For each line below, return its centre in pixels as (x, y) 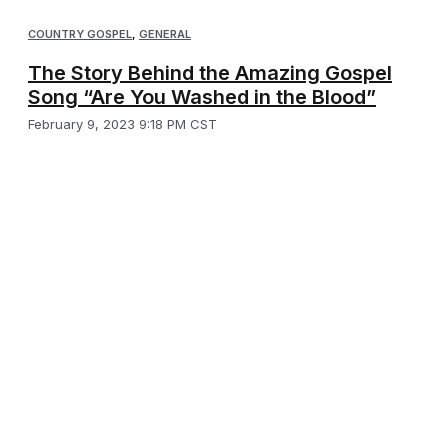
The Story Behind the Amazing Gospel (210, 72)
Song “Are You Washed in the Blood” (202, 96)
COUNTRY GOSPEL (80, 33)
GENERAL (165, 33)
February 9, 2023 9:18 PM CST (122, 123)
